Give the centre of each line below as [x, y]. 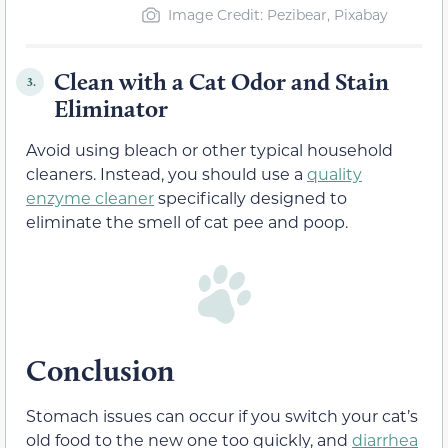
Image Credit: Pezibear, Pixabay [277, 15]
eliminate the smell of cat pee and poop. [187, 222]
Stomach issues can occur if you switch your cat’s [222, 416]
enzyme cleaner [90, 198]
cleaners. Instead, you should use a [166, 174]
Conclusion [100, 371]
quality [334, 174]
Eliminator [111, 109]
